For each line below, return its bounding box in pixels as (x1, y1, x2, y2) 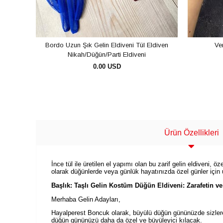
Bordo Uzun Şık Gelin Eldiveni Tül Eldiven (45, 41, 168, 49)
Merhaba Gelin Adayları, (51, 195, 120, 203)
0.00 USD (93, 63, 121, 70)
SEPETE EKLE (89, 95, 135, 103)
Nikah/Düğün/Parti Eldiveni (68, 50, 146, 58)
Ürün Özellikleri (164, 128, 219, 137)
